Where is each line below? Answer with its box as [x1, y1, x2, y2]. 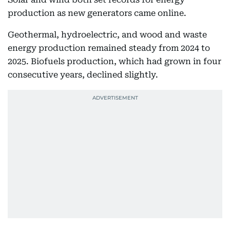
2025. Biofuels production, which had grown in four [8, 56, 221, 66]
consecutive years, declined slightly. [8, 70, 158, 80]
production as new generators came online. [8, 8, 186, 18]
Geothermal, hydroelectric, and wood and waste [8, 30, 207, 40]
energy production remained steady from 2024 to [8, 43, 210, 53]
